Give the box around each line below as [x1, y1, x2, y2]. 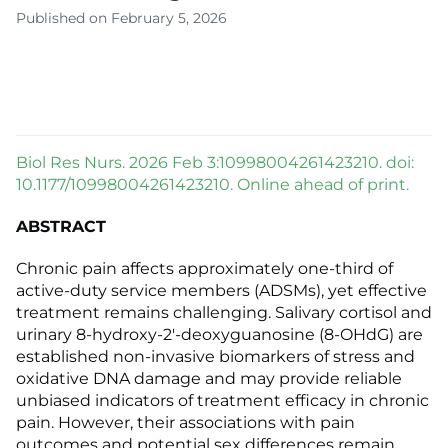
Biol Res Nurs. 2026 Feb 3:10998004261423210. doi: [16, 153, 414, 173]
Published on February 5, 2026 [16, 9, 227, 28]
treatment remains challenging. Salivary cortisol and [16, 303, 432, 323]
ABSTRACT [16, 217, 106, 237]
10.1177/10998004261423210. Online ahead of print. [16, 175, 409, 195]
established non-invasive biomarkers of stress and [16, 347, 415, 367]
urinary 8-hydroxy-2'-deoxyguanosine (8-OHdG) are [16, 325, 423, 345]
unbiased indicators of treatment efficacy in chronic [16, 391, 429, 411]
